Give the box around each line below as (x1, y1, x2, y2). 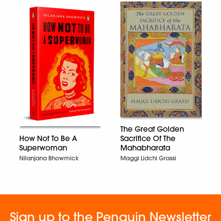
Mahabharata (120, 143, 170, 153)
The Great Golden (120, 124, 184, 134)
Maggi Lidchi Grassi (120, 154, 176, 162)
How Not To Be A (19, 133, 77, 143)
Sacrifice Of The (120, 134, 176, 144)
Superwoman (19, 143, 67, 152)
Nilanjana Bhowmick (19, 154, 79, 162)
